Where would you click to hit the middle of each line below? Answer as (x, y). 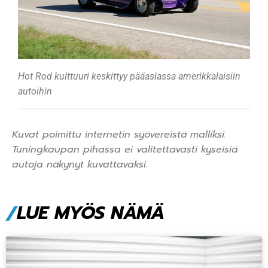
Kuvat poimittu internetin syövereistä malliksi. (119, 134)
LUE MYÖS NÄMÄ (91, 213)
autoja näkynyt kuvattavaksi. (82, 164)
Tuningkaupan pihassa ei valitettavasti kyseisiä (125, 149)
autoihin (35, 91)
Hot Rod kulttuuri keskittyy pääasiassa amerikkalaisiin (129, 76)
